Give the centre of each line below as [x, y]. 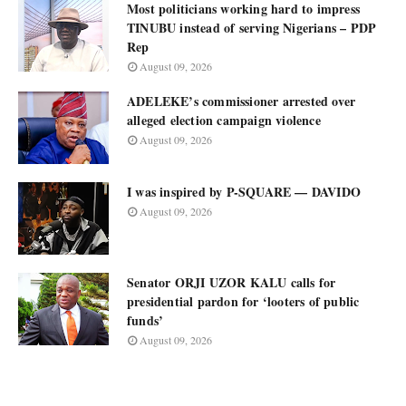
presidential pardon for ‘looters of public [243, 301]
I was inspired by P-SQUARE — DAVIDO [244, 192]
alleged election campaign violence [224, 120]
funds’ [145, 320]
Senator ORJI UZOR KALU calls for [232, 282]
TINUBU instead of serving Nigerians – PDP [252, 28]
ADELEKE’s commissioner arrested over [242, 101]
